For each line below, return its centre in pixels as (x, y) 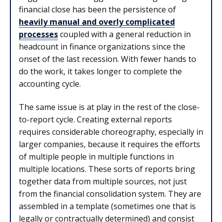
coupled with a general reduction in (124, 34)
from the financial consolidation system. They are (110, 194)
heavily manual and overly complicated (97, 22)
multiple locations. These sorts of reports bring (107, 169)
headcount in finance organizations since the (102, 46)
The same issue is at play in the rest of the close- (109, 107)
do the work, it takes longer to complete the (100, 71)
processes (38, 34)
